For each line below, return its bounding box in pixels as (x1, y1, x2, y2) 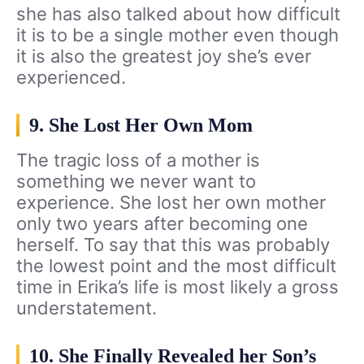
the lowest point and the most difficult (16, 255, 336, 277)
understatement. (16, 297, 157, 319)
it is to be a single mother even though (16, 24, 339, 46)
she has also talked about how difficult (16, 3, 340, 25)
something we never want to (16, 171, 256, 193)
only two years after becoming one (16, 213, 308, 235)
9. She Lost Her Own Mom (29, 115, 253, 136)
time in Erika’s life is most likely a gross (16, 276, 339, 298)
